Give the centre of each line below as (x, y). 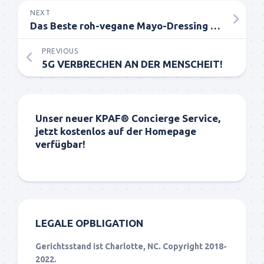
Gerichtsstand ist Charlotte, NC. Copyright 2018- (131, 246)
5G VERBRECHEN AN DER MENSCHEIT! (132, 64)
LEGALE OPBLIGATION (89, 223)
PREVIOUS (60, 51)
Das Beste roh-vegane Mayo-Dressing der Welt (215, 25)
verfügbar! (60, 144)
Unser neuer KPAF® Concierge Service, (128, 118)
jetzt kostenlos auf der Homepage (116, 131)
